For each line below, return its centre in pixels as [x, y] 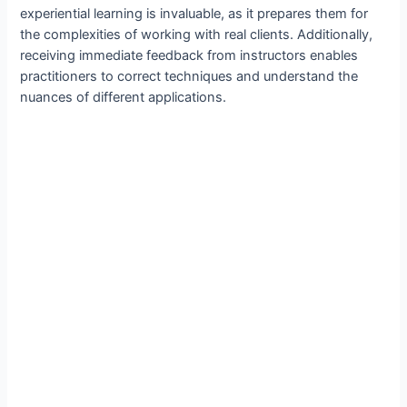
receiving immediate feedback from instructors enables [189, 56]
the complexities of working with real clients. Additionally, [197, 35]
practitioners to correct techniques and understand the [189, 77]
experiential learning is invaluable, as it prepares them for [194, 14]
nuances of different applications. [124, 98]
